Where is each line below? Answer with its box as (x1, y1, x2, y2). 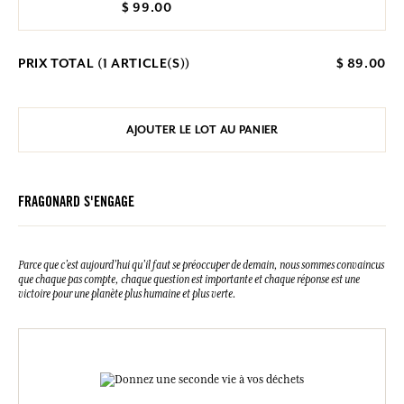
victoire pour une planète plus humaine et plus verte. (18, 288, 236, 301)
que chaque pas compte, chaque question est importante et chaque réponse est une (18, 273, 360, 287)
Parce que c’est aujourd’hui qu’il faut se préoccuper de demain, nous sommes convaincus (18, 259, 384, 272)
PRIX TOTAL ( (18, 55, 103, 72)
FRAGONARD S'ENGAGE (18, 196, 134, 211)
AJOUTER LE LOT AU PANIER (125, 123, 279, 138)
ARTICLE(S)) (107, 55, 191, 72)
